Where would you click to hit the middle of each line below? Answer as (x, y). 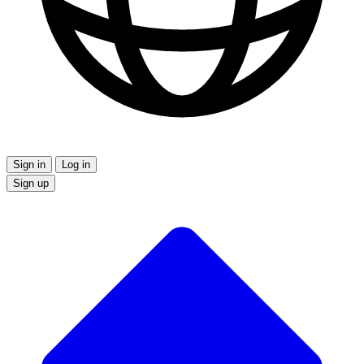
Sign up (31, 184)
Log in (76, 165)
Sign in (29, 165)
